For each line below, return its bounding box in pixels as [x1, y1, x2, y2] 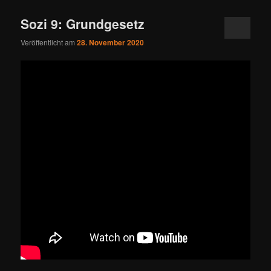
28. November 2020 [77, 37, 145, 48]
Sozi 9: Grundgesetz [21, 14, 145, 33]
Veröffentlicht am [21, 37, 77, 48]
